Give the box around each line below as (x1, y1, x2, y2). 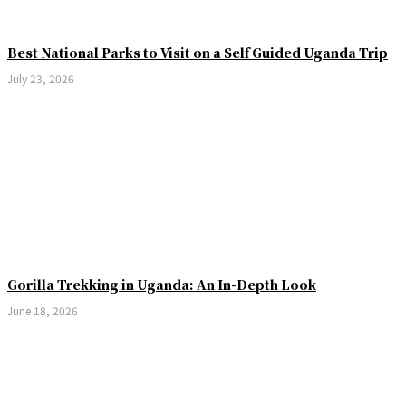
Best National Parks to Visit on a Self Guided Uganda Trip (7, 43, 388, 63)
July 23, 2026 (7, 71, 74, 87)
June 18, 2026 (7, 302, 78, 318)
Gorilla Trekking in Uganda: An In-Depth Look (7, 275, 316, 294)
